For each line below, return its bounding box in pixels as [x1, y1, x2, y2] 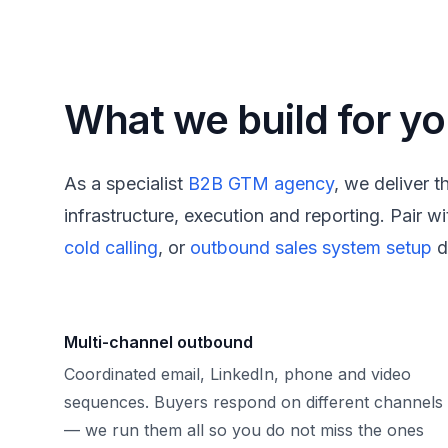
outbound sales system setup [190, 237, 432, 258]
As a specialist [64, 173, 188, 194]
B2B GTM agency [188, 173, 334, 194]
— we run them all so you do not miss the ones [64, 420, 424, 440]
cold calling [64, 237, 158, 258]
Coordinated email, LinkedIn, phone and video [64, 364, 411, 384]
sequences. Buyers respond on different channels [64, 392, 443, 412]
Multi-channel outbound [64, 332, 253, 352]
